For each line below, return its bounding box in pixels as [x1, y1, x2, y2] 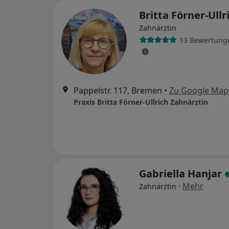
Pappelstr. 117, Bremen [74, 85, 162, 96]
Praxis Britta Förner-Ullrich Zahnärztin [74, 97, 208, 107]
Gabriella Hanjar [139, 167, 224, 180]
